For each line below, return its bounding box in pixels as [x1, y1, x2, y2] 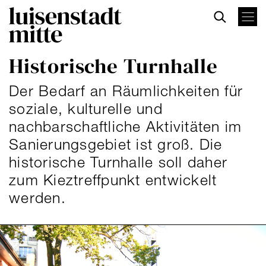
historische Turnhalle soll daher [9, 153, 227, 170]
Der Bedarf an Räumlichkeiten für [9, 82, 243, 99]
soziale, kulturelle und [9, 100, 163, 117]
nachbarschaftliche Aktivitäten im [9, 118, 242, 135]
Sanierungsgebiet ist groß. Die [9, 135, 223, 153]
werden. [9, 189, 66, 206]
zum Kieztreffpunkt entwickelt [9, 171, 217, 188]
